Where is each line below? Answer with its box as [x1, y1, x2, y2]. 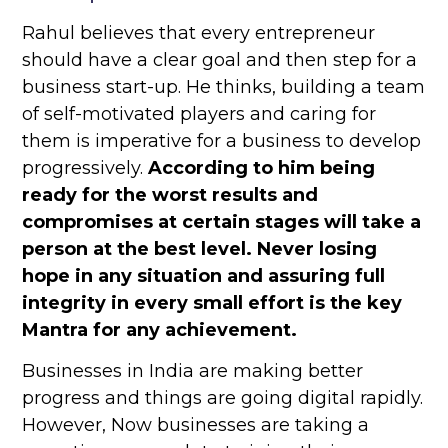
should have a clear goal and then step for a [22, 49, 418, 72]
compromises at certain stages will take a [22, 211, 422, 234]
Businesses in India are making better [22, 360, 364, 383]
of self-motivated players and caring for [22, 103, 377, 126]
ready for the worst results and [22, 184, 319, 207]
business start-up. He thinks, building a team [22, 76, 426, 99]
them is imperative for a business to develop [22, 130, 422, 153]
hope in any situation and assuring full [22, 265, 386, 288]
